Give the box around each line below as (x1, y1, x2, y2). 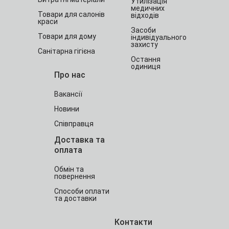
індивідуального (131, 33, 187, 41)
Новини (54, 105, 79, 113)
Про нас (54, 70, 85, 80)
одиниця (131, 62, 161, 71)
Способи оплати (54, 187, 109, 195)
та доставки (54, 194, 97, 202)
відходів (131, 11, 159, 19)
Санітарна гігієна (38, 47, 95, 55)
